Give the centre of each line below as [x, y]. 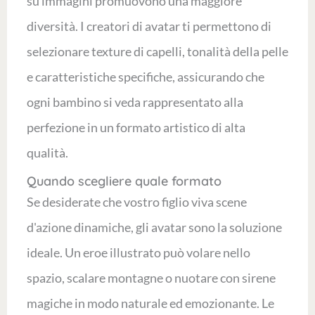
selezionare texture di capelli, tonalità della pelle [157, 52]
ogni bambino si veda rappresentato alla [135, 102]
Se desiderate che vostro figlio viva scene [136, 202]
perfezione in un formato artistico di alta [136, 128]
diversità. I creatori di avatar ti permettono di [149, 26]
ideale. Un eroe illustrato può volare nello [138, 253]
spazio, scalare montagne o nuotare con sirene [151, 278]
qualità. [47, 153]
